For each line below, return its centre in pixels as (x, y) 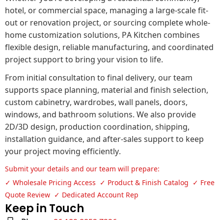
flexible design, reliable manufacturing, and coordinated (109, 46)
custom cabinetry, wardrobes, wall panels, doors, (96, 101)
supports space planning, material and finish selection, (107, 89)
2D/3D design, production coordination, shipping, (97, 126)
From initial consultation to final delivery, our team (99, 77)
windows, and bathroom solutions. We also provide (100, 114)
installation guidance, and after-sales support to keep (104, 138)
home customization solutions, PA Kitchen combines (102, 34)
